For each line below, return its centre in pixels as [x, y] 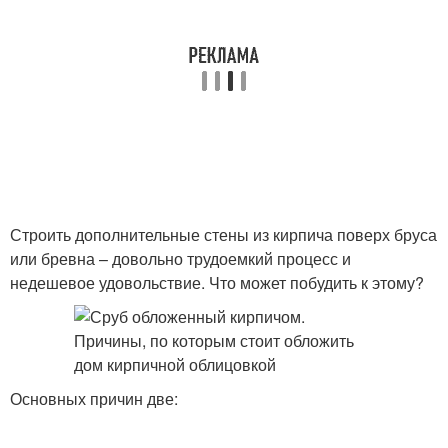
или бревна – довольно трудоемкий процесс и [180, 258]
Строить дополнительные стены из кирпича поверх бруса [223, 234]
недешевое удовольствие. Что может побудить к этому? [217, 282]
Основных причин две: [94, 398]
